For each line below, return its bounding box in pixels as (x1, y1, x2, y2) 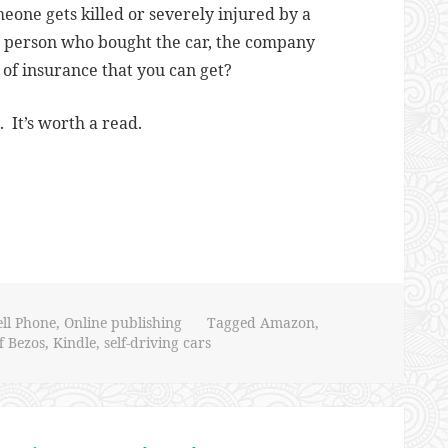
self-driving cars (103, 333, 211, 352)
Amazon (259, 313, 315, 332)
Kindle (52, 333, 96, 352)
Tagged (206, 313, 260, 332)
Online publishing (63, 313, 182, 332)
